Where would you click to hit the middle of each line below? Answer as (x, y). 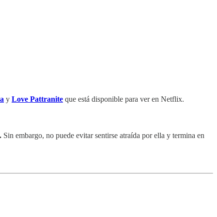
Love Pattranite (37, 99)
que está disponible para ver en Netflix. (124, 99)
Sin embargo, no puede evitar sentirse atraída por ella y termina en (104, 135)
